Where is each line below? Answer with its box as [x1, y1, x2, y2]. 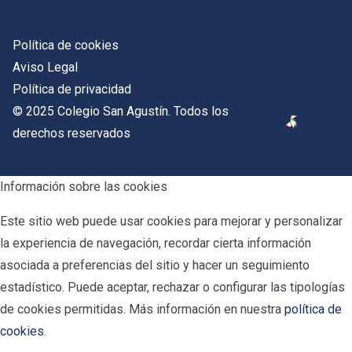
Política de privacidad [13, 81, 131, 97]
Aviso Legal [13, 59, 78, 75]
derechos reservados [13, 125, 130, 141]
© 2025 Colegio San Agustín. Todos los [13, 103, 229, 119]
